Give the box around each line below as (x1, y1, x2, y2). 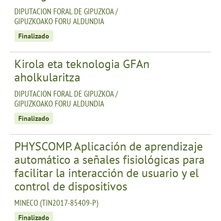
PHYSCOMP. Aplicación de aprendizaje (14, 138, 203, 154)
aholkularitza (14, 69, 80, 85)
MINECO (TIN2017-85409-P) (14, 197, 98, 208)
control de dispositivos (14, 178, 127, 194)
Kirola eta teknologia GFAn (14, 56, 149, 72)
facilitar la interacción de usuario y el (14, 165, 199, 181)
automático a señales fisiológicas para (14, 151, 205, 167)
